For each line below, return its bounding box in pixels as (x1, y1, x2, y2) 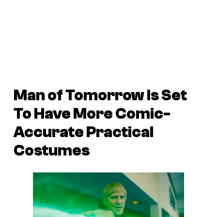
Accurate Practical (14, 123, 154, 141)
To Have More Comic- (14, 105, 170, 123)
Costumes (14, 141, 90, 159)
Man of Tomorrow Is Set (14, 86, 187, 104)
